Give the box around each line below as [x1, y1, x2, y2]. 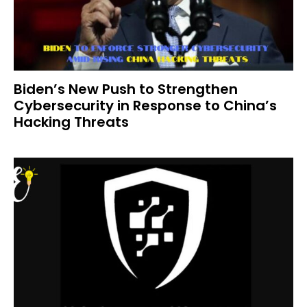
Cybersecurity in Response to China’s [14, 96, 277, 115]
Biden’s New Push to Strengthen [14, 79, 238, 99]
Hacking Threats [14, 112, 129, 132]
